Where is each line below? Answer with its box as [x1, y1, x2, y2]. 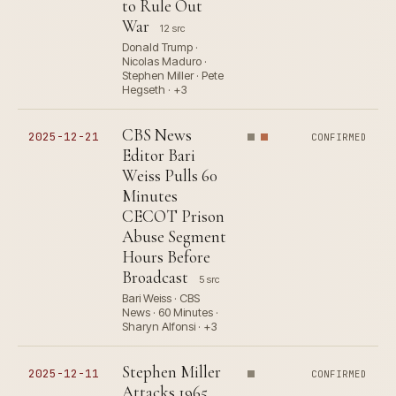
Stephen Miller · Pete [122, 68, 224, 83]
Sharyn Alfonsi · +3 [122, 319, 217, 334]
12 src [160, 22, 185, 35]
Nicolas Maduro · [122, 54, 207, 69]
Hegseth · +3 [122, 82, 187, 97]
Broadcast [122, 267, 188, 288]
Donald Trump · [122, 40, 198, 55]
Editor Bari [122, 145, 195, 166]
